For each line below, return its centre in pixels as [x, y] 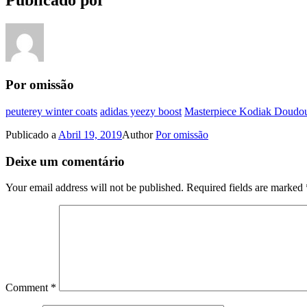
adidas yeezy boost [141, 111]
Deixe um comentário [65, 161]
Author [139, 134]
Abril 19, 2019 [90, 134]
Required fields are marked [246, 188]
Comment [28, 288]
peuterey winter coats [51, 111]
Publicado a [32, 134]
